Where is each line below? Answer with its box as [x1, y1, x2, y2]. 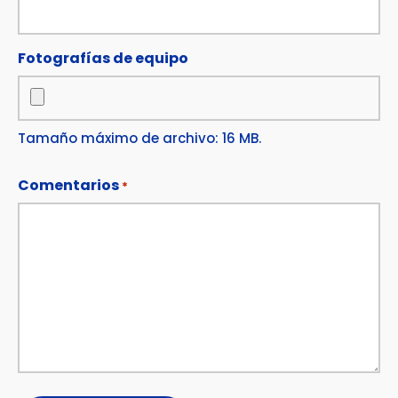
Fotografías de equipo [18, 48, 188, 68]
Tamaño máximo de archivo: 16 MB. [18, 129, 261, 147]
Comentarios [18, 175, 119, 195]
